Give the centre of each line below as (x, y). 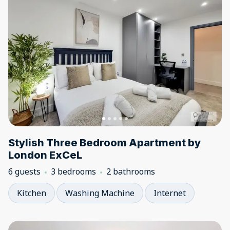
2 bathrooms (131, 171)
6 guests (24, 171)
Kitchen (32, 193)
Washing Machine (100, 193)
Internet (170, 193)
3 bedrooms (73, 171)
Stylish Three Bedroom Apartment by (104, 143)
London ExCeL (45, 155)
